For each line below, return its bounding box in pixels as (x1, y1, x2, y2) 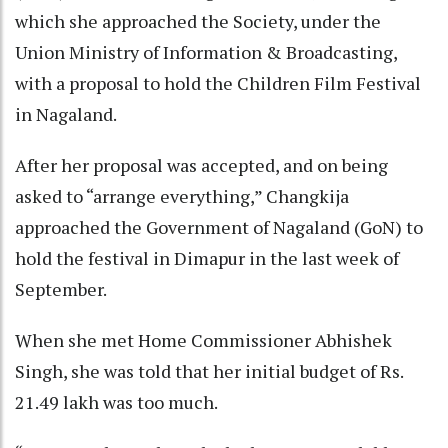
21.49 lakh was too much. (15, 389, 225, 414)
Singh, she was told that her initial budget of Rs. (15, 358, 403, 383)
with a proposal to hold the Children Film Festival (15, 70, 421, 95)
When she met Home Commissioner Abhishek (15, 327, 392, 352)
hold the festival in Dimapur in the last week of (15, 245, 399, 270)
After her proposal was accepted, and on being (15, 152, 388, 177)
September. (15, 276, 114, 301)
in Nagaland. (15, 101, 124, 126)
